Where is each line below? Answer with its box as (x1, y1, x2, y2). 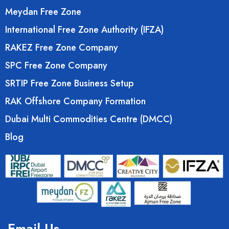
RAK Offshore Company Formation (5, 95, 146, 108)
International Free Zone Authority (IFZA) (5, 23, 164, 37)
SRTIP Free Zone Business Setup (5, 77, 134, 90)
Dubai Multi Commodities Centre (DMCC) (5, 112, 172, 126)
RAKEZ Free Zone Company (5, 41, 118, 55)
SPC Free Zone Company (5, 59, 107, 73)
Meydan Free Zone (5, 5, 81, 19)
